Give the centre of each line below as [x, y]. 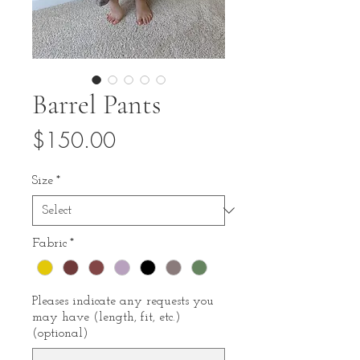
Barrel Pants [96, 105]
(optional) [60, 334]
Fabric [49, 243]
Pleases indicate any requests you [123, 302]
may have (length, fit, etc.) [106, 318]
